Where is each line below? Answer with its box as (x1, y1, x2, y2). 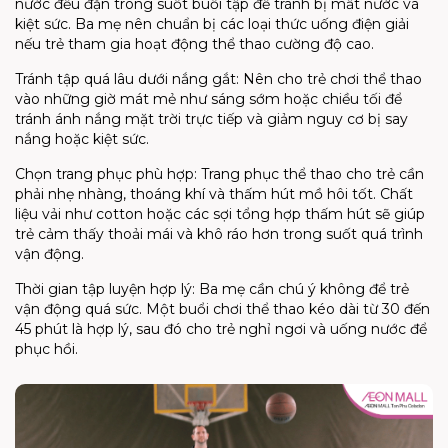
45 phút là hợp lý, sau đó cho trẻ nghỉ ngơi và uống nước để (15, 320, 427, 339)
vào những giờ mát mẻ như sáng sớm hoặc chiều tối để (15, 90, 402, 109)
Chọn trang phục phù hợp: (15, 165, 197, 184)
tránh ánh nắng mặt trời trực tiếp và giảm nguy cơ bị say (15, 110, 408, 129)
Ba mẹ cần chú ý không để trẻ (195, 280, 409, 299)
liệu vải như (15, 205, 96, 224)
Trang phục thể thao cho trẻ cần (197, 165, 424, 184)
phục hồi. (15, 340, 78, 359)
